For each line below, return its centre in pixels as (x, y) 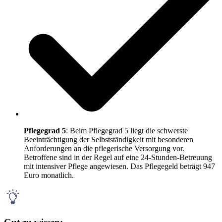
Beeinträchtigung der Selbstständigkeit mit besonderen (109, 139)
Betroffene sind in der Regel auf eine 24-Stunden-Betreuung (118, 157)
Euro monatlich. (49, 175)
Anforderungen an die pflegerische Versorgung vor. (104, 148)
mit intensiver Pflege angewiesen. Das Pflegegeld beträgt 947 (119, 166)
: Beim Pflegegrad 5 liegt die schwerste (127, 130)
